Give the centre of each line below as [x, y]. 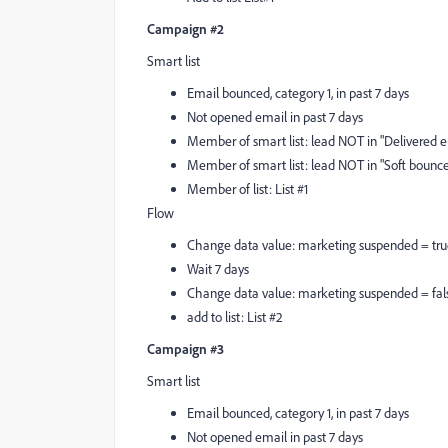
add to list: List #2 [235, 317]
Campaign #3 [185, 348]
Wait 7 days [218, 269]
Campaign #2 [185, 28]
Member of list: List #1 [247, 189]
